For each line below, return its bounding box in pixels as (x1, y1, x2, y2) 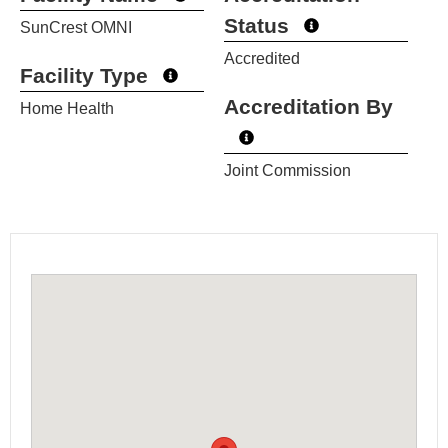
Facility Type (20, 64, 148, 88)
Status (224, 14, 289, 38)
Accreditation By (224, 95, 393, 119)
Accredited (224, 50, 300, 68)
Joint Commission (224, 162, 351, 180)
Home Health (20, 100, 114, 118)
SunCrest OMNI (20, 19, 132, 37)
